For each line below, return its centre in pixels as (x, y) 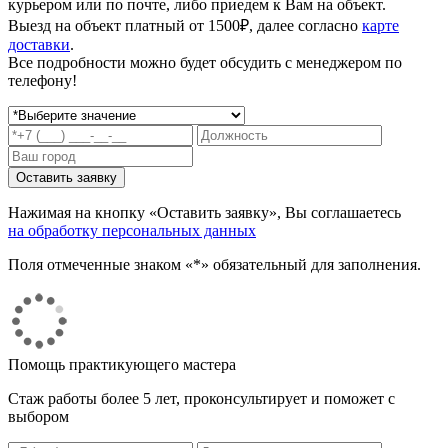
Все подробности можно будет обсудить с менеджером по (205, 62)
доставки (39, 44)
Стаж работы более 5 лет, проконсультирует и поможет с (201, 398)
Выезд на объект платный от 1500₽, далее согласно (185, 25)
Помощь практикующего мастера (122, 364)
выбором (38, 416)
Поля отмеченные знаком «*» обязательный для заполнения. (214, 264)
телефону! (42, 80)
